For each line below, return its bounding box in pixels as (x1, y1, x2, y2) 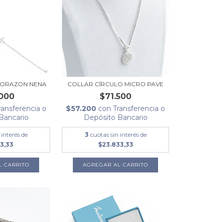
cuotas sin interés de (90, 130, 147, 138)
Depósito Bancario (83, 112, 148, 122)
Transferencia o (113, 104, 166, 113)
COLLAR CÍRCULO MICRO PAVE (67, 80, 164, 88)
